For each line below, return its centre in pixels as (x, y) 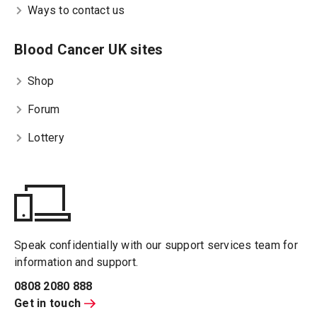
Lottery (46, 138)
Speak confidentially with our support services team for (156, 246)
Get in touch (47, 304)
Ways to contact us (76, 11)
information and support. (76, 263)
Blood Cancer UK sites (89, 50)
